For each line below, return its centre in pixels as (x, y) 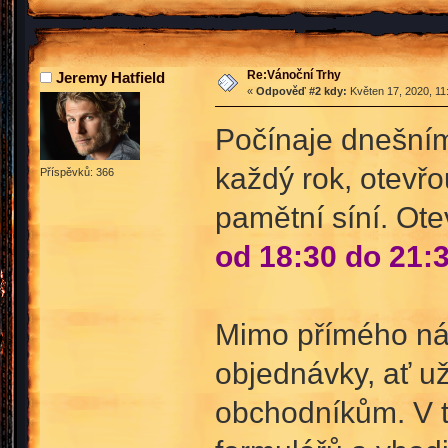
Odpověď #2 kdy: (301, 90)
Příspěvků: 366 (77, 171)
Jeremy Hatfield (110, 77)
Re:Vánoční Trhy (293, 74)
